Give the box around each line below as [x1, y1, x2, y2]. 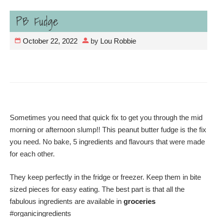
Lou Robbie [100, 36, 136, 45]
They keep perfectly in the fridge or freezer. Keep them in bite [10, 172, 201, 181]
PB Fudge [16, 12, 58, 31]
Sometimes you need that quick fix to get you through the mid [10, 113, 202, 122]
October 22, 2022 [23, 36, 77, 45]
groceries [124, 197, 155, 205]
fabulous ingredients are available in [10, 197, 124, 205]
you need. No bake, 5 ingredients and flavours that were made [10, 138, 205, 146]
